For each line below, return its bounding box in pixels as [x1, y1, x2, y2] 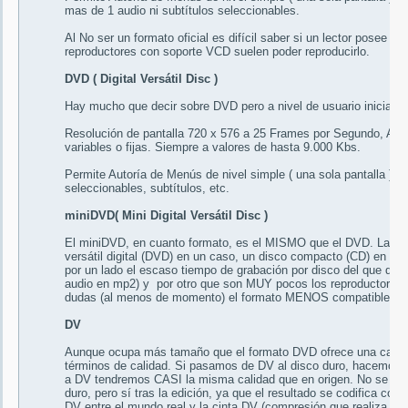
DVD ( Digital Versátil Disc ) [65, 72, 218, 87]
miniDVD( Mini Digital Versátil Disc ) [65, 209, 268, 223]
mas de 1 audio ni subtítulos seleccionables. [65, 4, 300, 18]
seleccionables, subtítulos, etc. [65, 181, 229, 196]
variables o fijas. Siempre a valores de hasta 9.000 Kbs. [65, 140, 361, 155]
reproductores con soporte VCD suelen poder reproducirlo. [65, 45, 370, 59]
